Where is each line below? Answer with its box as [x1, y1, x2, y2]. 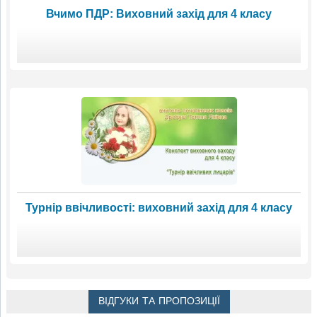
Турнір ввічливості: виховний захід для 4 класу [25, 201, 292, 214]
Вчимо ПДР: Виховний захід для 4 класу [46, 7, 272, 20]
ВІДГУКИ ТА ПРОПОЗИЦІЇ [98, 294, 220, 308]
